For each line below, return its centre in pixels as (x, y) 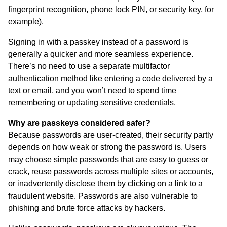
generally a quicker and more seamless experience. (101, 54)
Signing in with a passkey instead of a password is (98, 42)
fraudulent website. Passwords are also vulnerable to (103, 196)
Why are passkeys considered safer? (79, 123)
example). (26, 21)
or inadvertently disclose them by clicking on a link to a (105, 183)
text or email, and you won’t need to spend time (92, 90)
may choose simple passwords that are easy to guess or (108, 159)
